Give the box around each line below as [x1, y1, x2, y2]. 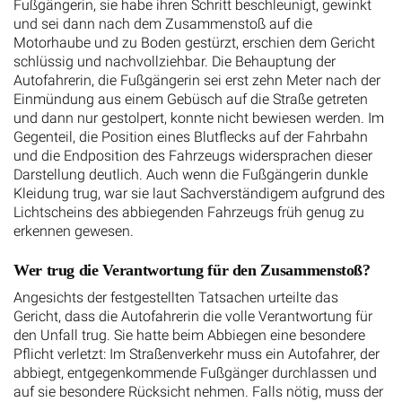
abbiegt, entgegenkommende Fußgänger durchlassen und [13, 364, 377, 382]
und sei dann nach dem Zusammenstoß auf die [13, 15, 312, 32]
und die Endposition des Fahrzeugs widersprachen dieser [13, 147, 372, 164]
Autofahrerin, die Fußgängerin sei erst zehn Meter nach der [13, 72, 380, 89]
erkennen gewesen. [13, 223, 134, 240]
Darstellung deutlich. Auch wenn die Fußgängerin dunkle [13, 166, 368, 183]
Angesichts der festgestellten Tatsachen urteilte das [13, 289, 338, 307]
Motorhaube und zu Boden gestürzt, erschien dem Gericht [13, 34, 375, 51]
